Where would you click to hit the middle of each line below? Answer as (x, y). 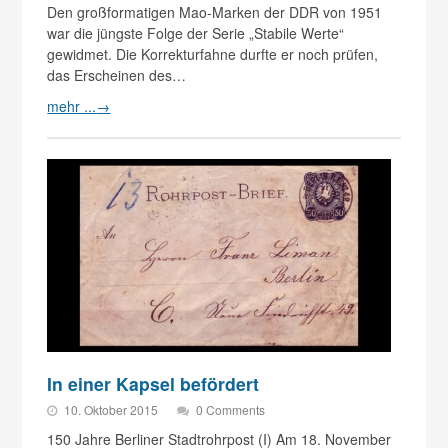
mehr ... (72, 105)
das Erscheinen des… (117, 74)
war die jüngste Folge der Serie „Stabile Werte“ (196, 32)
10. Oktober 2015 (113, 410)
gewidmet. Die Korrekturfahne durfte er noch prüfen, (213, 53)
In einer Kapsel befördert (153, 384)
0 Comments (231, 410)
